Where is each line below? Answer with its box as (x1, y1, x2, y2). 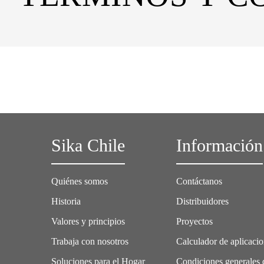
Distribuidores (176, 196, 229, 206)
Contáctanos (176, 176, 223, 186)
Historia (51, 196, 81, 206)
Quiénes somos (51, 176, 108, 186)
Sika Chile (51, 136, 125, 156)
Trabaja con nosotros (51, 236, 128, 246)
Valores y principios (51, 216, 125, 226)
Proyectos (176, 216, 213, 226)
